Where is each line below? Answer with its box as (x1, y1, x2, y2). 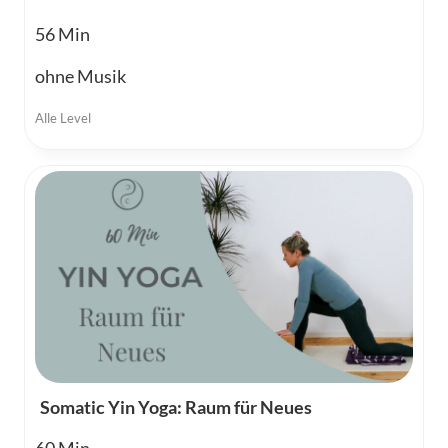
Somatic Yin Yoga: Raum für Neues (40, 396, 312, 419)
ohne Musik (35, 64, 126, 87)
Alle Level (35, 109, 91, 126)
